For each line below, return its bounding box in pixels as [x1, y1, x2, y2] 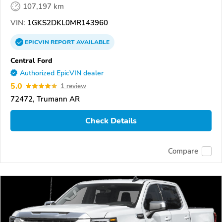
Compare [168, 146, 198, 156]
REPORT [51, 38, 75, 46]
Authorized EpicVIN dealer [20, 68, 104, 78]
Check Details [85, 115, 137, 126]
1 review [60, 81, 86, 91]
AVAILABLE [75, 38, 110, 46]
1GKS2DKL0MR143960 [25, 17, 108, 28]
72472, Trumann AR [10, 94, 80, 104]
